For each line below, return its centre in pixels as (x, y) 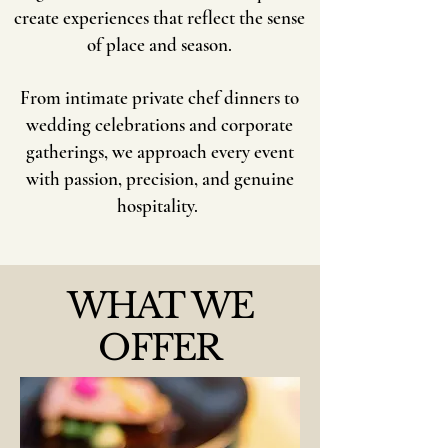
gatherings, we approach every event (159, 151)
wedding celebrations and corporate (159, 124)
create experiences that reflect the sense (159, 17)
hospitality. (159, 205)
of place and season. (159, 44)
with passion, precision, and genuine (159, 178)
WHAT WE (160, 305)
